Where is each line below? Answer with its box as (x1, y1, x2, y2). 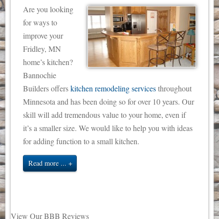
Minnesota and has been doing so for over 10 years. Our (22, 96, 194, 107)
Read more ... (28, 158, 66, 168)
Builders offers (22, 83, 70, 94)
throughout (155, 83, 192, 94)
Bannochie (22, 70, 56, 81)
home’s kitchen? (22, 57, 73, 67)
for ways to (22, 17, 57, 28)
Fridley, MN (22, 44, 61, 54)
